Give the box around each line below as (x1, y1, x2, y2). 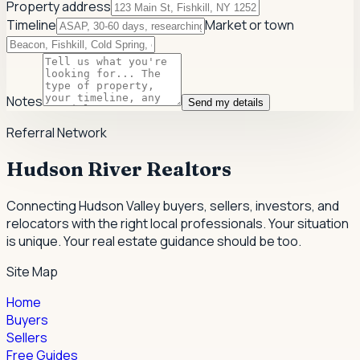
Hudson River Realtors (6, 157, 231, 181)
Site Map (6, 262, 58, 280)
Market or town (205, 15, 294, 34)
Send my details (188, 96, 264, 108)
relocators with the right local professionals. (6, 214, 266, 232)
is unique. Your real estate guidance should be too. (6, 231, 301, 250)
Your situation (268, 214, 349, 232)
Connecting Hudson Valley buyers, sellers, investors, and (6, 196, 339, 215)
